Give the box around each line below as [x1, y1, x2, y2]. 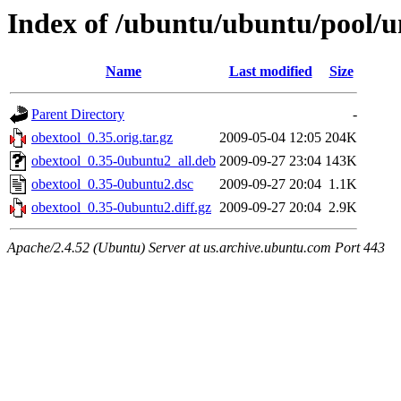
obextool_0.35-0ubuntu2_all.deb [31, 153, 216, 169]
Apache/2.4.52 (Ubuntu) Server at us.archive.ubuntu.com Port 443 [7, 240, 385, 256]
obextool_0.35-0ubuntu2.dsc [31, 176, 193, 192]
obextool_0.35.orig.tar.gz [31, 130, 173, 146]
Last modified [228, 64, 312, 80]
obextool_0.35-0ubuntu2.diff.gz [31, 200, 211, 216]
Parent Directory [31, 107, 124, 123]
